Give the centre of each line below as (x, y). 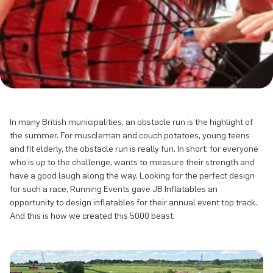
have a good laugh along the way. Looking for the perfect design (132, 176)
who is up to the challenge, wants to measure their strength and (132, 162)
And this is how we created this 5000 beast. (92, 216)
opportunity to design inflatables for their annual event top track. (133, 203)
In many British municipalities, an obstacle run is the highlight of (131, 122)
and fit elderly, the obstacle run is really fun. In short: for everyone (134, 149)
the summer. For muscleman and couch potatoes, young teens (130, 136)
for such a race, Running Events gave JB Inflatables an (114, 189)
